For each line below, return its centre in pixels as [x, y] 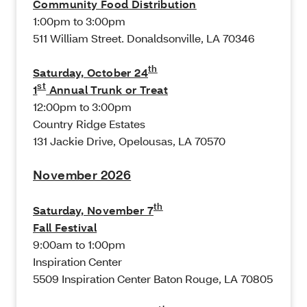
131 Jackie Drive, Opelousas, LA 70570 [129, 141]
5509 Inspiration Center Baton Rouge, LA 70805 [153, 279]
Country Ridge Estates [89, 124]
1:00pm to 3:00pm [79, 21]
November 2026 [82, 175]
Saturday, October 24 [90, 73]
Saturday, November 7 [93, 210]
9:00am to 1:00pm [79, 245]
